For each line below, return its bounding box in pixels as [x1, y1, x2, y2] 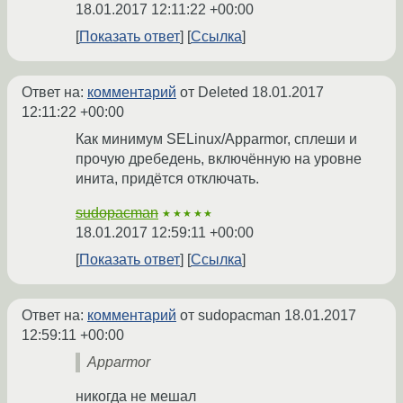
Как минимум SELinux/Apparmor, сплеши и [76, 131, 357, 148]
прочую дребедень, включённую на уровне [76, 151, 362, 167]
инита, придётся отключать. [76, 171, 259, 187]
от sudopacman [176, 308, 284, 324]
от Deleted [176, 85, 252, 101]
